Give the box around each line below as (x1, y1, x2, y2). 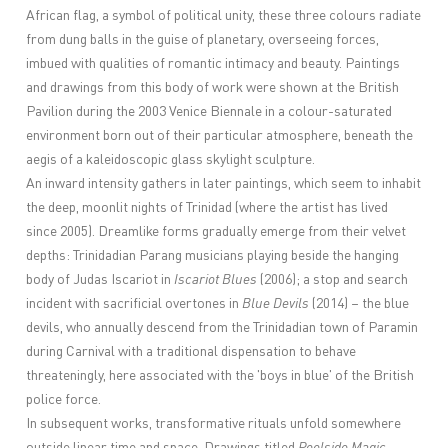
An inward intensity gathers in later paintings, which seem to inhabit (26, 176, 422, 191)
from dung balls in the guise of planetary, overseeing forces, (26, 32, 380, 47)
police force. (26, 392, 102, 407)
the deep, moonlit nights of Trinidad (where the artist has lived (26, 200, 389, 215)
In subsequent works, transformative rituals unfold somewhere (26, 416, 402, 431)
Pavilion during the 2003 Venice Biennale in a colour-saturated (26, 104, 393, 119)
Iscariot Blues (174, 272, 258, 287)
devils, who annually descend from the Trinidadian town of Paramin (26, 320, 419, 335)
